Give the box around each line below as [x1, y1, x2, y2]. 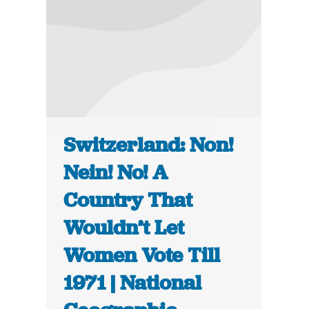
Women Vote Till [63, 242, 221, 269]
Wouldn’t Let [63, 215, 185, 241]
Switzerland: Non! [63, 132, 234, 159]
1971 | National [63, 270, 202, 297]
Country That [63, 187, 193, 214]
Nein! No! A [63, 159, 168, 186]
